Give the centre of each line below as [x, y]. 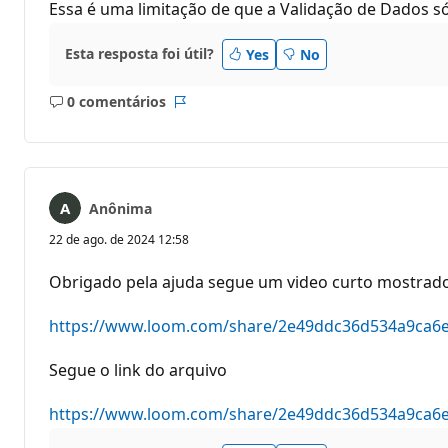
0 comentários [116, 102]
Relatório [210, 111]
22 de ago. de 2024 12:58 [119, 239]
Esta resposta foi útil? [139, 54]
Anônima [120, 208]
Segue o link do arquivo [138, 369]
